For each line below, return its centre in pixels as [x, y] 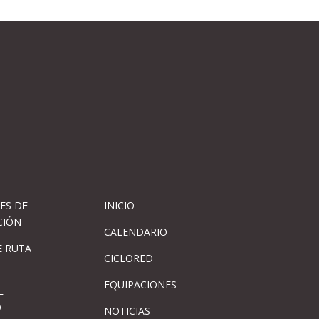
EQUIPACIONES [140, 284]
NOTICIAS [127, 310]
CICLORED [128, 258]
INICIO [119, 205]
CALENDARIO [135, 231]
